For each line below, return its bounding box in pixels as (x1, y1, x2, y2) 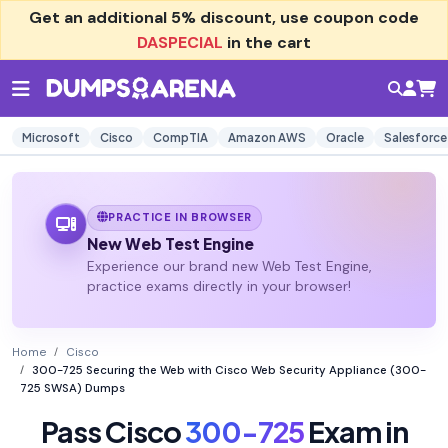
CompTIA (153, 130, 208, 145)
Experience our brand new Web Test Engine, (86, 258, 371, 276)
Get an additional (29, 7, 171, 28)
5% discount (171, 7, 272, 28)
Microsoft (22, 130, 80, 145)
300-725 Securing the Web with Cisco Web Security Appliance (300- (32, 363, 426, 379)
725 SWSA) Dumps (20, 381, 125, 397)
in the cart (223, 32, 311, 53)
